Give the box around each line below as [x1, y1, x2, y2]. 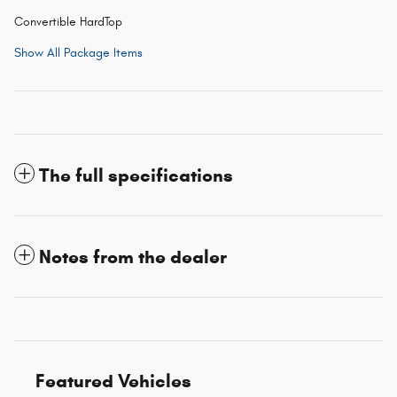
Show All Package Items [14, 45, 143, 61]
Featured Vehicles [35, 370, 191, 393]
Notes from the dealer [39, 245, 227, 269]
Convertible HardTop [14, 14, 122, 30]
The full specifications [39, 164, 233, 188]
